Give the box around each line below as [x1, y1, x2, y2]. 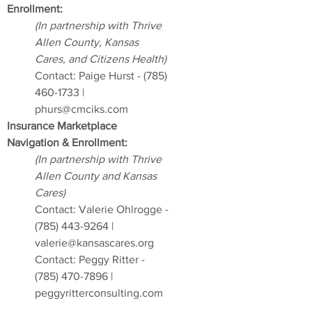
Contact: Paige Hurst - [35, 70, 143, 81]
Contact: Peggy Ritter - [35, 253, 145, 265]
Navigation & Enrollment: [7, 136, 127, 148]
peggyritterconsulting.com [35, 287, 163, 299]
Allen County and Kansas [35, 170, 157, 182]
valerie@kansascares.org [35, 237, 154, 249]
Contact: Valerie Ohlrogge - [35, 203, 169, 215]
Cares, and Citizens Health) [35, 53, 166, 65]
